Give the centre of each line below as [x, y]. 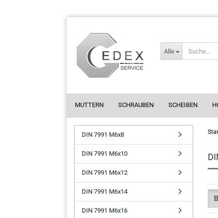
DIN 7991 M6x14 [105, 191]
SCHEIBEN [183, 105]
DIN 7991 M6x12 [105, 173]
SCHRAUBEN [136, 105]
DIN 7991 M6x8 [103, 135]
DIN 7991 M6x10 [105, 154]
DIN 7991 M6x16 [105, 210]
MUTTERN [89, 105]
